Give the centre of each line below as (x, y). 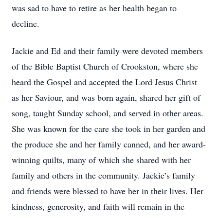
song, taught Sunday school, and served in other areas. (108, 113)
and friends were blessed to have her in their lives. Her (108, 191)
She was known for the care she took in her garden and (109, 128)
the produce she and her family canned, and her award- (109, 144)
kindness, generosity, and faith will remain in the (98, 206)
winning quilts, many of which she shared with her (101, 160)
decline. (26, 23)
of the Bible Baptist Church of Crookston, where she (105, 66)
